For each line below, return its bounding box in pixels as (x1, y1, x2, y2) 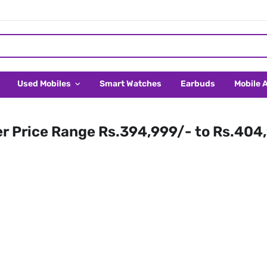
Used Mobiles (17, 79, 73, 89)
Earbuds (181, 79, 215, 89)
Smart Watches (100, 79, 162, 89)
